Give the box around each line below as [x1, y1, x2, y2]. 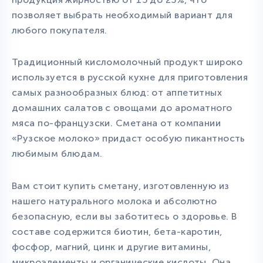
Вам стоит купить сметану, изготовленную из [12, 180, 230, 192]
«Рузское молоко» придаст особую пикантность [12, 133, 245, 144]
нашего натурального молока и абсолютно [12, 195, 217, 207]
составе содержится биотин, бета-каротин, [12, 226, 222, 238]
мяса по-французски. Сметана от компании [12, 117, 221, 129]
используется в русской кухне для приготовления [12, 72, 248, 83]
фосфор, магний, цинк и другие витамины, [12, 241, 211, 253]
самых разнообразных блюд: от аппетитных [12, 87, 222, 99]
